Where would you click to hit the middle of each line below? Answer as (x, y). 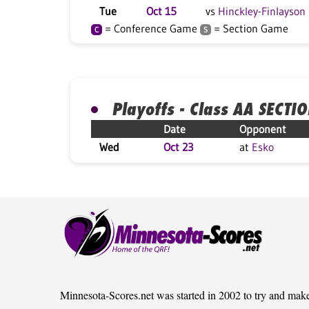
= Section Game (250, 28)
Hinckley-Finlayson (262, 11)
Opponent (263, 129)
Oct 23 (178, 147)
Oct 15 (161, 11)
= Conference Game (151, 28)
